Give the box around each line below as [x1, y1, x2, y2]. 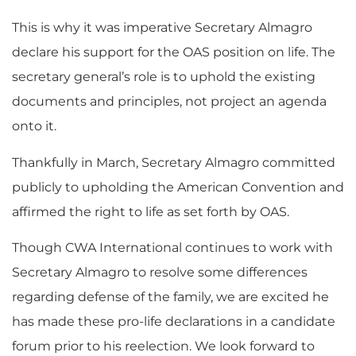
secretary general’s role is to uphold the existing [12, 69, 315, 85]
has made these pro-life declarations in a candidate [12, 313, 335, 329]
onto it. [12, 118, 56, 134]
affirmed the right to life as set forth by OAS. [12, 203, 289, 219]
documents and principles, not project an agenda [12, 94, 327, 110]
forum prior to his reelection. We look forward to [12, 338, 315, 354]
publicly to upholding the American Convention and [12, 179, 344, 195]
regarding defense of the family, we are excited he [12, 288, 329, 304]
